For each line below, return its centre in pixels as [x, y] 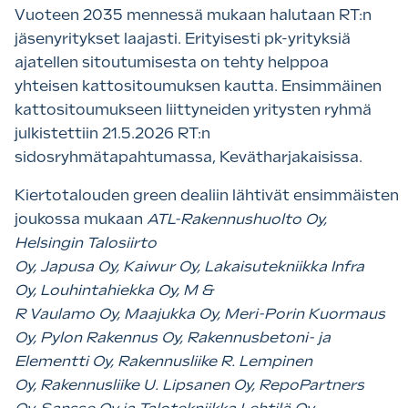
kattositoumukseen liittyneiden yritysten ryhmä [193, 109]
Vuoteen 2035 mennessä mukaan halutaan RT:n [193, 15]
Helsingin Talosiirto [86, 242]
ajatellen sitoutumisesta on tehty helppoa [172, 62]
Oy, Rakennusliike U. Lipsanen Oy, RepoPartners [189, 384]
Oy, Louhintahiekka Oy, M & [114, 290]
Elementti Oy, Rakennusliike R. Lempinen [163, 361]
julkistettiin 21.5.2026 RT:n [112, 133]
